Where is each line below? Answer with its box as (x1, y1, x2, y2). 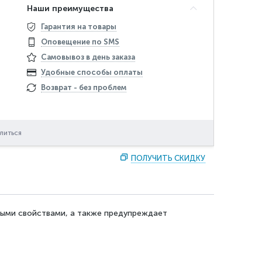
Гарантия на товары (41, 22, 117, 31)
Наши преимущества (27, 4, 114, 13)
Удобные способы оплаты (41, 68, 143, 77)
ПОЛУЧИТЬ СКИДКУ (131, 154, 205, 163)
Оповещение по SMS (41, 37, 120, 46)
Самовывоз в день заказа (41, 53, 136, 61)
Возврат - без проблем (41, 83, 127, 92)
